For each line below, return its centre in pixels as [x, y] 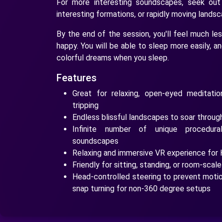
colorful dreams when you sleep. [113, 57]
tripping [85, 105]
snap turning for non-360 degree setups [141, 188]
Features [77, 78]
